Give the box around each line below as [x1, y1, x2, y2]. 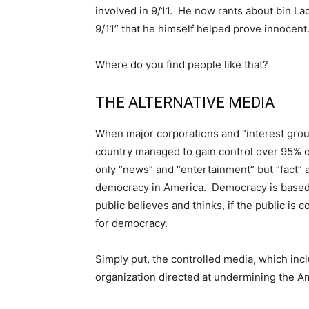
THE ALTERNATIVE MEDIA [95, 93, 275, 111]
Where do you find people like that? [95, 57, 268, 71]
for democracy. [95, 216, 168, 230]
